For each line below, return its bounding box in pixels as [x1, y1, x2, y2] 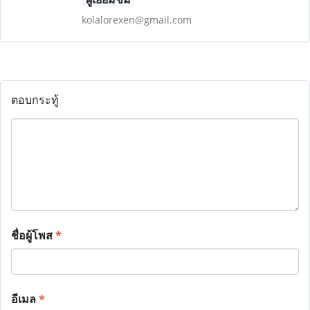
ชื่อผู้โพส [11, 228, 55, 243]
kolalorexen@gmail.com [81, 13, 192, 26]
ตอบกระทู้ [11, 92, 59, 107]
